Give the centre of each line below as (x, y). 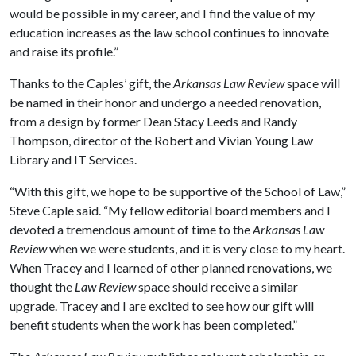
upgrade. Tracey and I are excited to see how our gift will (162, 306)
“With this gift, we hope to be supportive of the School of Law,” (178, 191)
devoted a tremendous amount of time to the (131, 229)
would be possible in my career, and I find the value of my (162, 13)
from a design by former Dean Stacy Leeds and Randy (153, 121)
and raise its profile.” (64, 51)
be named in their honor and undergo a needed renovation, (165, 102)
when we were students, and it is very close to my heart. (196, 248)
